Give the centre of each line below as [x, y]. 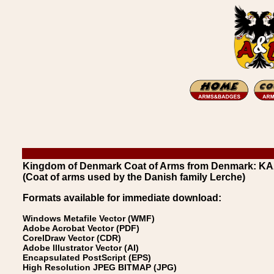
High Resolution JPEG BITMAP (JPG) [100, 267]
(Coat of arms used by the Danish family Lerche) [134, 177]
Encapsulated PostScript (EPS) [87, 257]
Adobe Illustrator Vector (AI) [81, 248]
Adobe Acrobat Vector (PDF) [81, 228]
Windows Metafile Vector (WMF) [89, 218]
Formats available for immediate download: [122, 198]
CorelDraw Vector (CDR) [72, 238]
